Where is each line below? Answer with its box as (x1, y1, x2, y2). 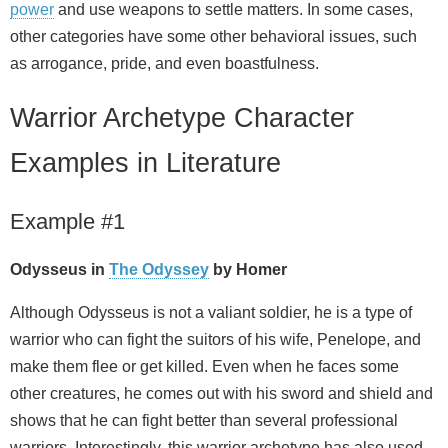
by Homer (209, 261, 287, 279)
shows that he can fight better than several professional (10, 412, 398, 430)
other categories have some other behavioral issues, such (10, 27, 417, 45)
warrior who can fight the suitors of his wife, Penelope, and (10, 331, 421, 349)
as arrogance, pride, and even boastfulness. (10, 54, 319, 72)
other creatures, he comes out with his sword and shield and (10, 385, 433, 403)
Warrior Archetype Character (10, 101, 354, 133)
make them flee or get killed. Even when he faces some (10, 358, 399, 376)
